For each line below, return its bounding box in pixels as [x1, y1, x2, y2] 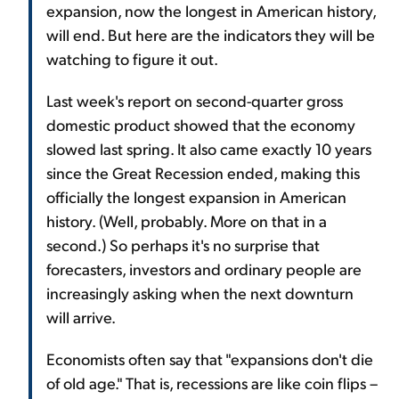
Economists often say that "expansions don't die [46, 347, 373, 369]
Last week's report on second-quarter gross [46, 89, 343, 110]
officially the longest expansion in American [46, 185, 346, 207]
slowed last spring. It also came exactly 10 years [46, 137, 371, 159]
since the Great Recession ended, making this [46, 161, 360, 183]
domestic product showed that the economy [46, 113, 355, 134]
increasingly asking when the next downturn [46, 281, 354, 303]
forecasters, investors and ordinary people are [46, 257, 362, 279]
